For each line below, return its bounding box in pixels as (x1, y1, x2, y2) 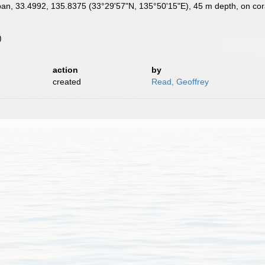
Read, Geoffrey (151, 77, 209, 86)
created (52, 77, 81, 86)
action (52, 65, 78, 75)
